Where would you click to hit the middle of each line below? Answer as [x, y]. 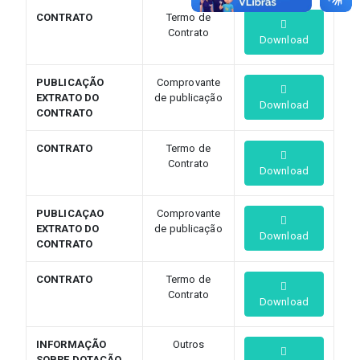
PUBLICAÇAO [70, 213]
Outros [188, 344]
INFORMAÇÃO [71, 344]
